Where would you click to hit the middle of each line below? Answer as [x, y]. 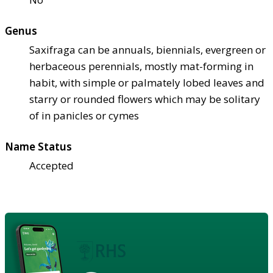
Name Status [38, 146]
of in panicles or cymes [84, 115]
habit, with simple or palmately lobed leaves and [147, 82]
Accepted [51, 165]
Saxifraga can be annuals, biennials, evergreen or [147, 49]
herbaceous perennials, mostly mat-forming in [141, 66]
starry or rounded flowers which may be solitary [145, 99]
